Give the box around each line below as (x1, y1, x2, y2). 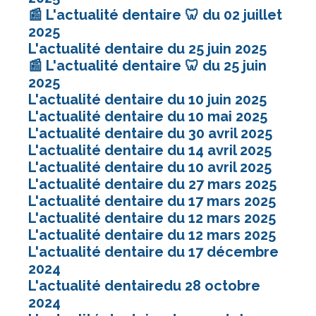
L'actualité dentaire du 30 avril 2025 (28, 124, 272, 142)
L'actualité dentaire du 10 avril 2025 (28, 158, 272, 176)
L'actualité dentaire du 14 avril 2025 (28, 141, 272, 159)
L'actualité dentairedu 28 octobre (28, 276, 260, 294)
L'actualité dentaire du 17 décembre (28, 243, 279, 260)
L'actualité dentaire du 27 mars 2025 (28, 175, 276, 193)
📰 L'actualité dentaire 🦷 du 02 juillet (28, 6, 282, 23)
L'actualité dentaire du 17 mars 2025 (28, 192, 276, 209)
